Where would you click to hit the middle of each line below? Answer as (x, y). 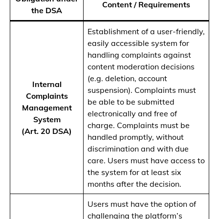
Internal (47, 84)
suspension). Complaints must (142, 90)
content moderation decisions (141, 67)
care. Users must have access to (146, 161)
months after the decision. (134, 184)
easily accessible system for (138, 43)
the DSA (47, 11)
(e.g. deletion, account (127, 78)
